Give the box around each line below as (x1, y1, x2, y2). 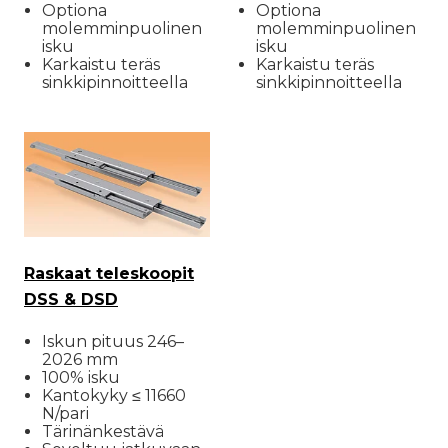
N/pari (42, 404, 89, 424)
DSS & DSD (24, 290, 118, 310)
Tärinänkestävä (42, 422, 164, 442)
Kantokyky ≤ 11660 (42, 386, 186, 406)
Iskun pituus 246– (42, 332, 184, 352)
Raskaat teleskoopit (24, 264, 194, 284)
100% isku (42, 368, 120, 388)
